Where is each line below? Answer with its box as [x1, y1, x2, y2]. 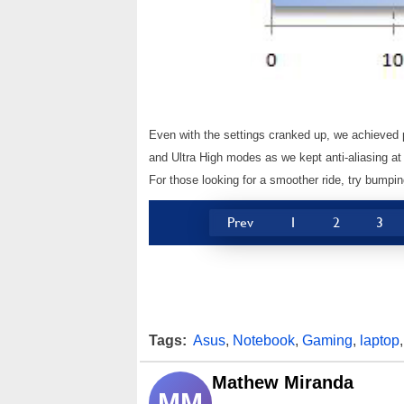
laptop [360, 333, 399, 348]
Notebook [233, 333, 295, 348]
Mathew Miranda [212, 372, 353, 392]
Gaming [302, 333, 353, 348]
